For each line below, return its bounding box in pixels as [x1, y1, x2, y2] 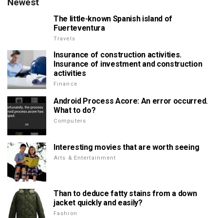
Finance [54, 81, 77, 87]
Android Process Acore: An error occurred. [54, 96, 208, 106]
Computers [54, 118, 87, 124]
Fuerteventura [54, 23, 105, 33]
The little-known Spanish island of [54, 14, 173, 23]
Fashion [54, 210, 77, 217]
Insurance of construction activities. [54, 50, 182, 59]
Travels [54, 36, 75, 42]
